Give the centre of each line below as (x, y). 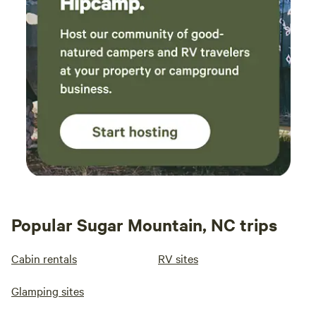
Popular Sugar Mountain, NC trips (144, 225)
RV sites (178, 259)
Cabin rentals (44, 259)
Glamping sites (48, 291)
